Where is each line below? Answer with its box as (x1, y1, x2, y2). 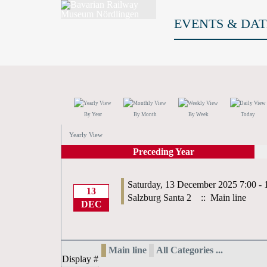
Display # (62, 254, 98, 264)
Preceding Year (133, 147, 195, 157)
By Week (188, 111, 209, 117)
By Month (133, 111, 157, 117)
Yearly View (69, 131, 103, 138)
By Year (83, 111, 102, 117)
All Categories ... (156, 245, 223, 255)
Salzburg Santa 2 (128, 193, 191, 203)
